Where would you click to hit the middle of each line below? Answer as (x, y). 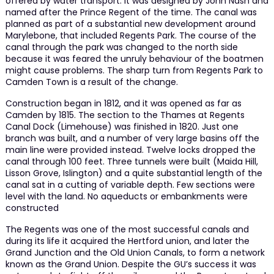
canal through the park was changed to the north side (121, 47)
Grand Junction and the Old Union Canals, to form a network (135, 252)
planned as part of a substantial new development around (130, 24)
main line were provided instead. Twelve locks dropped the (130, 150)
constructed (32, 208)
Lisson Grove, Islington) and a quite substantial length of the (134, 173)
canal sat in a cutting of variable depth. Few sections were (130, 184)
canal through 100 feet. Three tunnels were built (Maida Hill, (131, 161)
